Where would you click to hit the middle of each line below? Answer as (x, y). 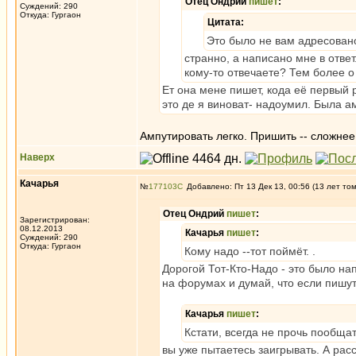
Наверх (37, 157)
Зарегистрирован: (55, 220)
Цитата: (226, 22)
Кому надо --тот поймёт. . (250, 251)
